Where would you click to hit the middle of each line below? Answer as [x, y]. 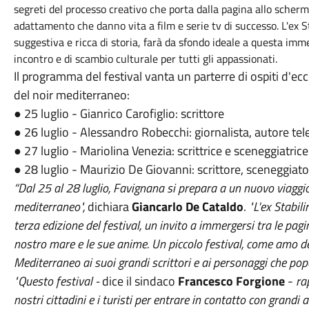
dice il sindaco [140, 281]
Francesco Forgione [232, 281]
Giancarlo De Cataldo [187, 207]
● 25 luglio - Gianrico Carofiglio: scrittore [120, 113]
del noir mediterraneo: [73, 95]
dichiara [109, 207]
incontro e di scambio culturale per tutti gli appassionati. [147, 59]
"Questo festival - [58, 281]
